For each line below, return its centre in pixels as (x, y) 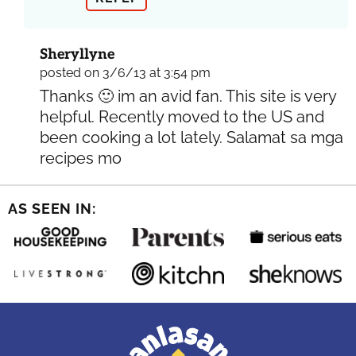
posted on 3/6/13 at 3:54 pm (125, 73)
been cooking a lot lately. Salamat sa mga (192, 138)
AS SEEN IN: (52, 209)
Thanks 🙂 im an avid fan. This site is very (188, 97)
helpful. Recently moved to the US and (182, 117)
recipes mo (81, 159)
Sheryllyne (77, 55)
